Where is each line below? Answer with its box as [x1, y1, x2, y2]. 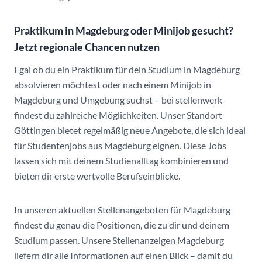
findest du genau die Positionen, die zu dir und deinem [14, 219, 229, 230]
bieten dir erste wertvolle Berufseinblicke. [14, 170, 180, 181]
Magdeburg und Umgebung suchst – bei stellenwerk [14, 94, 222, 105]
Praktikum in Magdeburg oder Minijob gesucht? [14, 24, 233, 37]
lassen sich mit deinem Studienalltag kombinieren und [14, 155, 229, 166]
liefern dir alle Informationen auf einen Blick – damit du [14, 250, 233, 261]
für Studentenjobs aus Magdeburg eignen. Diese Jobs [14, 140, 226, 151]
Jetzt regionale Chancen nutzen [14, 40, 160, 53]
